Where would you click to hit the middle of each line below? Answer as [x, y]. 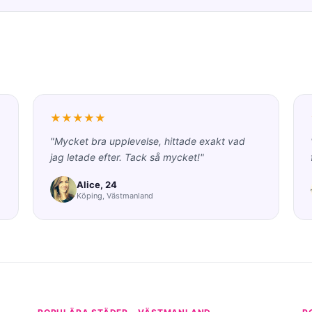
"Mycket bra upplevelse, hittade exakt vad [148, 141]
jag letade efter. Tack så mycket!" [127, 157]
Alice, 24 [97, 184]
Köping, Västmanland [115, 195]
